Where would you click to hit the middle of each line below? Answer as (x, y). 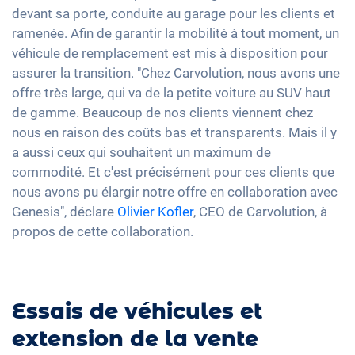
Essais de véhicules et (137, 311)
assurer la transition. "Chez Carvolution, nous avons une (176, 73)
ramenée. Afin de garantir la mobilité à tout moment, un (176, 34)
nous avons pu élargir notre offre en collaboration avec (175, 192)
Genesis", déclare (65, 212)
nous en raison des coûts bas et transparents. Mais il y (174, 133)
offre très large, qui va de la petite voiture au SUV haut (172, 93)
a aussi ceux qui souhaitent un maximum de (141, 153)
